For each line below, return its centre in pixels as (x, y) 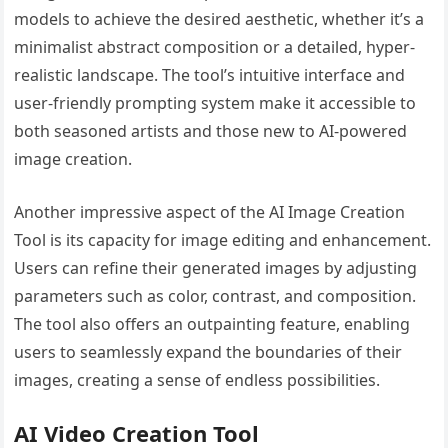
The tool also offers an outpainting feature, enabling (212, 323)
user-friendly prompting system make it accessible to (215, 102)
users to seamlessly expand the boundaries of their (208, 351)
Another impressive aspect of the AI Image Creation (210, 211)
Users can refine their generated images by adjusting (216, 267)
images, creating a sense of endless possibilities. (197, 379)
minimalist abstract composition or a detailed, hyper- (215, 46)
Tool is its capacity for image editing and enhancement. (223, 239)
